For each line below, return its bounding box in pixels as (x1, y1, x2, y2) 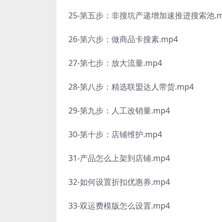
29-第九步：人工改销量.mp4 (68, 105, 170, 116)
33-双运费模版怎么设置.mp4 (68, 200, 170, 211)
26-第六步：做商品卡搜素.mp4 (68, 34, 178, 45)
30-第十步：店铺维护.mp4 (68, 129, 162, 140)
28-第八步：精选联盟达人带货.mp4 (68, 81, 194, 92)
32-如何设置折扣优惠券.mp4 (68, 176, 170, 187)
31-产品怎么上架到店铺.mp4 (68, 153, 170, 164)
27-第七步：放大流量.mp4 (68, 57, 162, 68)
